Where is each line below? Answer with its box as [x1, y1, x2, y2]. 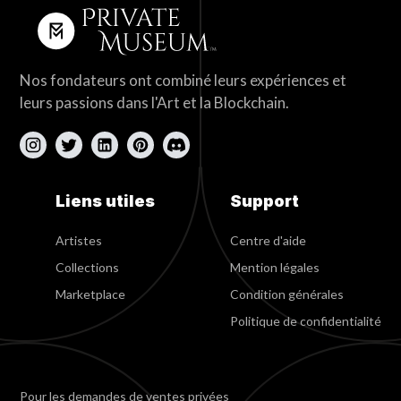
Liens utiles [55, 192, 156, 211]
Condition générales [229, 286, 344, 303]
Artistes [55, 233, 103, 249]
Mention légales [229, 260, 320, 276]
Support [229, 192, 299, 211]
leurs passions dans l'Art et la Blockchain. [20, 93, 290, 113]
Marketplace [55, 286, 126, 303]
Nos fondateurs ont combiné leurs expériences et [20, 71, 347, 90]
